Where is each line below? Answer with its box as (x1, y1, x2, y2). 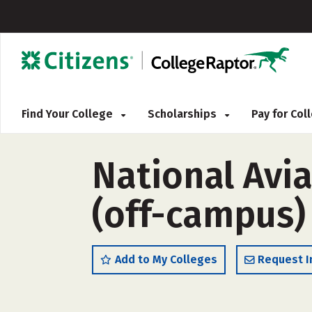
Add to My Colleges (115, 253, 217, 266)
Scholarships (148, 107, 219, 120)
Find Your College (22, 107, 116, 120)
